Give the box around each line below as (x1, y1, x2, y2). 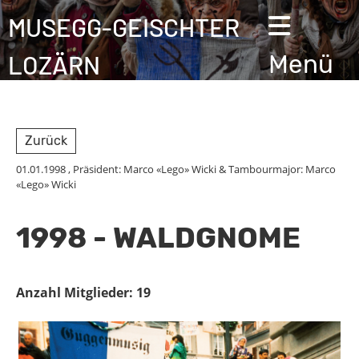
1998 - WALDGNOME (16, 220, 301, 255)
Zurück (25, 133, 67, 148)
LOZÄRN (8, 50, 100, 79)
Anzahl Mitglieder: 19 (16, 284, 151, 301)
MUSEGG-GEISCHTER (8, 12, 240, 42)
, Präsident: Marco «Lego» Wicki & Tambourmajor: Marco (66, 162, 336, 176)
